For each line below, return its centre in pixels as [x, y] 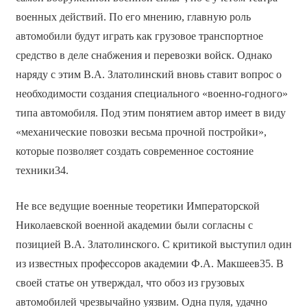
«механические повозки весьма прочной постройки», [141, 132]
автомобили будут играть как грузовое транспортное [139, 36]
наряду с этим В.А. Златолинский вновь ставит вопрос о [148, 74]
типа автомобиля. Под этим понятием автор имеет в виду [150, 112]
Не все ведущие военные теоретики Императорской [137, 206]
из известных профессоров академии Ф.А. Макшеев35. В [149, 263]
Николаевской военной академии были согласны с [134, 225]
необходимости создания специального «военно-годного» [151, 93]
